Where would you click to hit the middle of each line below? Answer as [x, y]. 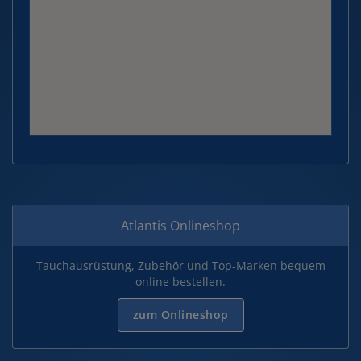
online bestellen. [180, 282]
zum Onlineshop [180, 315]
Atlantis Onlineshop [180, 226]
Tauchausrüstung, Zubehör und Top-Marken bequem [180, 266]
